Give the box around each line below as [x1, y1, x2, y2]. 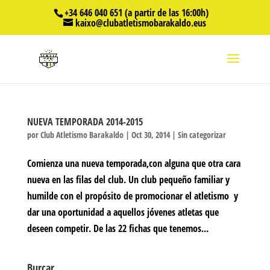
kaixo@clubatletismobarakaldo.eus [75, 16, 207, 30]
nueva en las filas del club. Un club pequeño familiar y [27, 173, 230, 186]
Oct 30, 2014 [131, 129, 170, 140]
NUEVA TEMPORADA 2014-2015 [27, 115, 143, 128]
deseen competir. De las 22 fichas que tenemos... [27, 222, 209, 235]
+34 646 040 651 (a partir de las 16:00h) [64, 6, 209, 19]
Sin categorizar [177, 129, 226, 140]
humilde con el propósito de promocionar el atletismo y [27, 189, 238, 202]
